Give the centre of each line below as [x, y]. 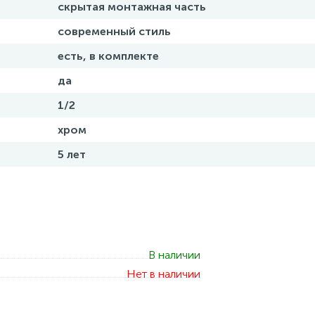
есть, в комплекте [108, 56]
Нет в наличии [164, 274]
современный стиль [114, 31]
